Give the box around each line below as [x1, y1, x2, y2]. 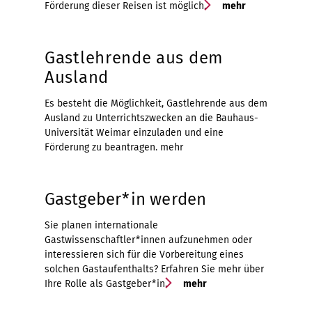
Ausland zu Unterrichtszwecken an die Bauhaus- [45, 111, 258, 124]
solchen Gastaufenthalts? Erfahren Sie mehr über [45, 263, 264, 275]
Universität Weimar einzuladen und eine [45, 126, 224, 139]
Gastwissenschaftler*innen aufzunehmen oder [45, 233, 252, 246]
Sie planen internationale [45, 219, 158, 231]
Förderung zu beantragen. [45, 141, 157, 153]
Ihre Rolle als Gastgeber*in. [45, 277, 167, 290]
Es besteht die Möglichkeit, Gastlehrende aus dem [45, 97, 267, 109]
